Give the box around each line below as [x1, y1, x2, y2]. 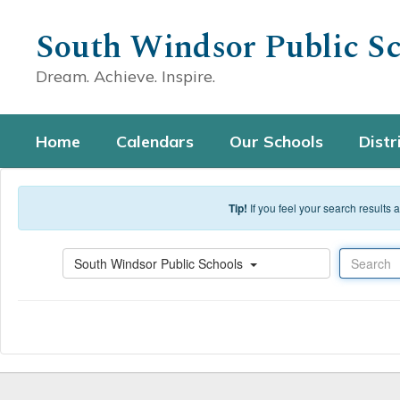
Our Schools [229, 130, 323, 152]
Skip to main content [4, 4, 120, 22]
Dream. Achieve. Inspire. [36, 66, 215, 87]
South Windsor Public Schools [74, 254, 246, 272]
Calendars [116, 130, 194, 152]
